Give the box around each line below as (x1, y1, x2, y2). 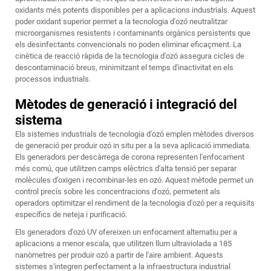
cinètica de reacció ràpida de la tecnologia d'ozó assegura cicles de (15, 51, 244, 61)
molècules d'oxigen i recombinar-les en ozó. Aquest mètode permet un (15, 175, 253, 185)
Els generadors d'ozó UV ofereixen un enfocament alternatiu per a (15, 227, 237, 237)
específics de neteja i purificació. (15, 210, 127, 220)
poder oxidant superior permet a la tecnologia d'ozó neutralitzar (15, 17, 227, 27)
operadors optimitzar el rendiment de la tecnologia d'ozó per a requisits (15, 198, 255, 208)
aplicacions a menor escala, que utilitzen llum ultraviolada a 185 (15, 239, 232, 249)
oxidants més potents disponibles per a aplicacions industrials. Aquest (15, 5, 255, 15)
